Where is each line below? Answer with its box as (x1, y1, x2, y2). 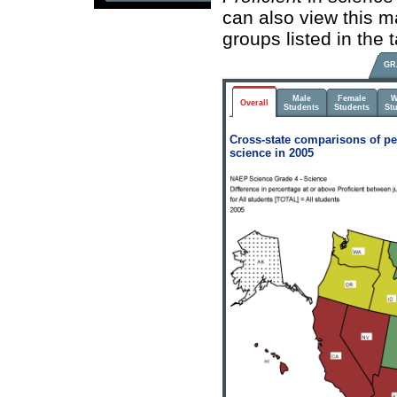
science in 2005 (230, 146, 314, 160)
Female (338, 94, 366, 103)
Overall (240, 98, 269, 107)
